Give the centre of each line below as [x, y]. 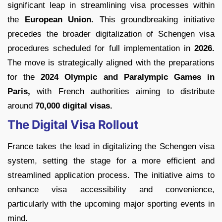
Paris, [19, 92]
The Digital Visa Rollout [73, 125]
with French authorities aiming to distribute [122, 92]
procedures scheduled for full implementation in [99, 49]
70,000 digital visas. [74, 106]
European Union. [56, 20]
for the [24, 77]
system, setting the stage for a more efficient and [111, 161]
